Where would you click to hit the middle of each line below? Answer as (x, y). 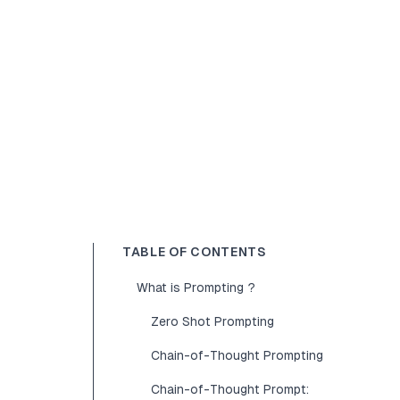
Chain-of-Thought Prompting (237, 355)
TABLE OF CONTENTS (195, 252)
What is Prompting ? (196, 287)
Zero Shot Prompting (212, 321)
